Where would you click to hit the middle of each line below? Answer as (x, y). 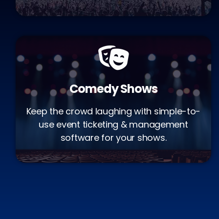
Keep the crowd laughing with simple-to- (113, 111)
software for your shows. (113, 138)
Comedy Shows (113, 89)
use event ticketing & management (113, 124)
